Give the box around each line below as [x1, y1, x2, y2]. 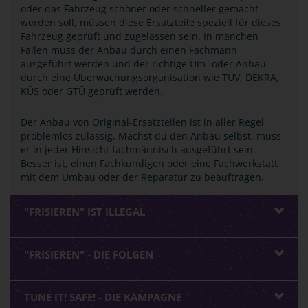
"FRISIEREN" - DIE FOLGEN [24, 247, 153, 261]
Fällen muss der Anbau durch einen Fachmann [21, 43, 237, 56]
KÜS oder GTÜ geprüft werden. [21, 85, 163, 98]
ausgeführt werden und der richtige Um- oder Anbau [21, 57, 266, 70]
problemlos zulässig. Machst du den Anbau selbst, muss [21, 129, 281, 142]
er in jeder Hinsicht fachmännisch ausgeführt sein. [21, 143, 256, 156]
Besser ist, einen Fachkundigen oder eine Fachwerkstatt [21, 157, 278, 170]
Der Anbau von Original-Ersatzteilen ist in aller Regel [21, 115, 264, 129]
